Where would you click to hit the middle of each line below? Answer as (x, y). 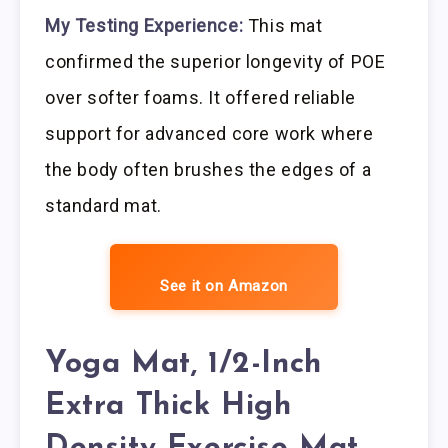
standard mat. (103, 205)
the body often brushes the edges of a (208, 169)
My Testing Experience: (144, 25)
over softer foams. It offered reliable (200, 97)
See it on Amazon (224, 285)
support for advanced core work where (209, 133)
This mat (283, 25)
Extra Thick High (168, 407)
